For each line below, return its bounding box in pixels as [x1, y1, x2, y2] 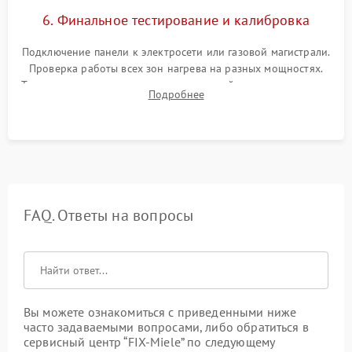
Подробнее [148, 87, 204, 101]
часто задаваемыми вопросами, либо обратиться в [24, 319, 309, 335]
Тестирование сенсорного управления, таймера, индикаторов [20, 78, 332, 92]
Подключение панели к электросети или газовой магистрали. [21, 45, 331, 59]
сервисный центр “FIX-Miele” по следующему [24, 334, 275, 350]
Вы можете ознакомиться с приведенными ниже [24, 304, 297, 320]
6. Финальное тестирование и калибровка [42, 11, 310, 29]
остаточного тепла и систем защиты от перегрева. [50, 94, 302, 108]
